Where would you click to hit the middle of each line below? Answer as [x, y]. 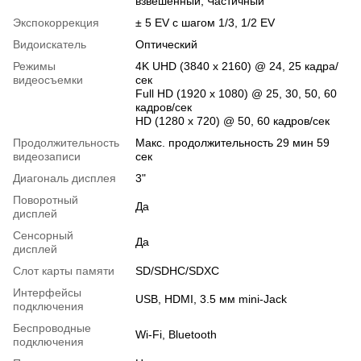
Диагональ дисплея [64, 178]
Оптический [166, 44]
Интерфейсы [47, 292]
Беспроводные [52, 328]
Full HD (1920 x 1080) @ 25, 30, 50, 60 [236, 93]
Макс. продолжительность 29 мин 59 [232, 142]
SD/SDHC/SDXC [177, 270]
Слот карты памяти [64, 270]
